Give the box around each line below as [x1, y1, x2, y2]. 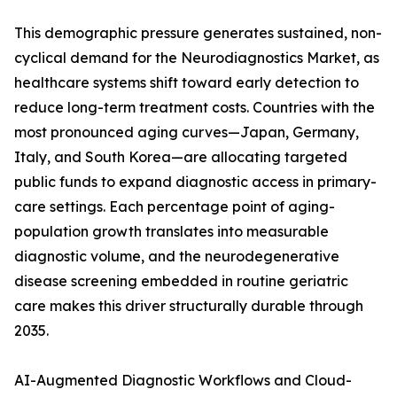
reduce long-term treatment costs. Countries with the [14, 98, 375, 117]
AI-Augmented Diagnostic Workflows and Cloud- [14, 371, 352, 390]
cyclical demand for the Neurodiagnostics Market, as [14, 49, 379, 67]
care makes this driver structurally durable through [14, 297, 363, 315]
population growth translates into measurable [14, 222, 329, 241]
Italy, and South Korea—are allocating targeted [14, 148, 347, 167]
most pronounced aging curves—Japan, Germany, [14, 123, 359, 142]
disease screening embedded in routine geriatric [14, 272, 348, 291]
